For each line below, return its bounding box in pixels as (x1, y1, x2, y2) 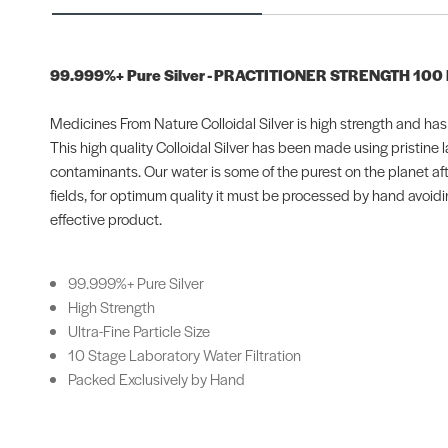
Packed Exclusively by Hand (68, 367, 245, 389)
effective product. (49, 207, 162, 229)
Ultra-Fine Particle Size (68, 319, 210, 341)
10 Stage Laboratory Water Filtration (68, 343, 301, 365)
